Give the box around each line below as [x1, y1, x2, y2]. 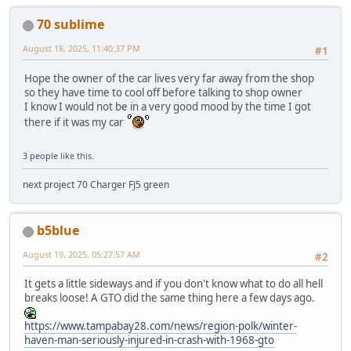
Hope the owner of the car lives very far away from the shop [24, 71, 314, 85]
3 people [23, 149, 58, 161]
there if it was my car [24, 114, 126, 129]
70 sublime [37, 16, 104, 34]
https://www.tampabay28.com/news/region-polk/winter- [24, 319, 297, 334]
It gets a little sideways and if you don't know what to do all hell [24, 277, 323, 291]
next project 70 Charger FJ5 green [23, 177, 169, 191]
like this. [58, 149, 94, 161]
